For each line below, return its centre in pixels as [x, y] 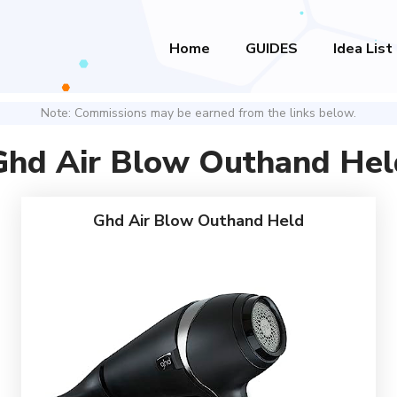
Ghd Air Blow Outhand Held [198, 221]
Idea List [363, 49]
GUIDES [272, 49]
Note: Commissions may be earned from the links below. [198, 113]
